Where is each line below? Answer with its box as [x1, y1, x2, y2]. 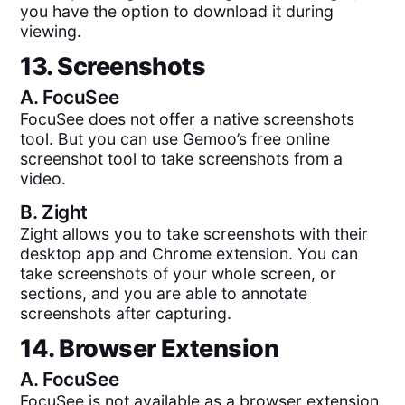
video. [20, 168, 67, 188]
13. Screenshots [20, 51, 206, 81]
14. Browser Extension [20, 333, 279, 363]
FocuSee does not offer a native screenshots [20, 108, 355, 128]
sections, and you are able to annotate [20, 284, 308, 304]
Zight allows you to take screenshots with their [20, 224, 369, 244]
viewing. [20, 22, 82, 42]
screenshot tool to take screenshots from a [20, 148, 344, 168]
